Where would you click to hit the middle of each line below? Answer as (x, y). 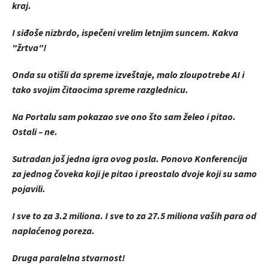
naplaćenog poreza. (53, 231)
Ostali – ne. (35, 132)
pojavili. (29, 189)
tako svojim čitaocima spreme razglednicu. (100, 90)
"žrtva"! (29, 48)
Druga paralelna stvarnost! (68, 258)
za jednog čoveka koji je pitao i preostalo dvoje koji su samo (134, 174)
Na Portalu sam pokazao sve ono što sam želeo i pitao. (124, 117)
